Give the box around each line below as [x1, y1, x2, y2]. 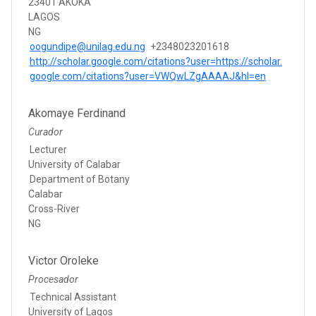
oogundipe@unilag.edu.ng [30, 40, 145, 52]
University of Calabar [28, 158, 121, 170]
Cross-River [28, 202, 80, 214]
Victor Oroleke [28, 253, 99, 267]
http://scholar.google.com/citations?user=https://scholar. [30, 55, 282, 67]
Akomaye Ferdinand [28, 106, 126, 120]
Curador [28, 126, 63, 138]
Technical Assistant [30, 291, 116, 303]
